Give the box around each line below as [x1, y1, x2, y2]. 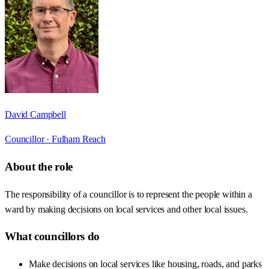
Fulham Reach [51, 134, 106, 145]
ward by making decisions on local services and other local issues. [5, 204, 248, 214]
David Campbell [5, 109, 66, 120]
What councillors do [5, 230, 100, 243]
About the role [5, 160, 73, 173]
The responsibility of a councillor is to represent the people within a [5, 189, 252, 199]
